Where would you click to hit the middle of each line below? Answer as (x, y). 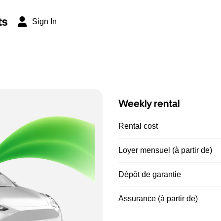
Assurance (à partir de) (158, 199)
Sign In (44, 21)
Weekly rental (149, 104)
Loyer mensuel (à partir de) (165, 150)
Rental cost (138, 126)
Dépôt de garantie (150, 174)
